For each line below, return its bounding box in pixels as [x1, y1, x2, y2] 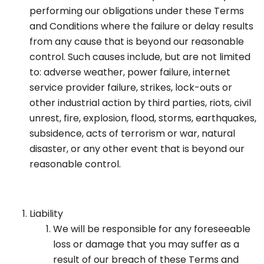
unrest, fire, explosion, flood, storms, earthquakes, [29, 111, 256, 126]
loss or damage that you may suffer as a [53, 237, 239, 252]
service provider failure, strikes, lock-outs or [29, 81, 232, 95]
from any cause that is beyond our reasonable [29, 35, 244, 49]
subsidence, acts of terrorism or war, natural [29, 127, 235, 141]
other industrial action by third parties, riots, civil [29, 96, 251, 110]
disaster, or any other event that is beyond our [29, 142, 245, 156]
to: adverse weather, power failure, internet [29, 65, 230, 80]
